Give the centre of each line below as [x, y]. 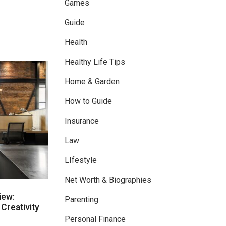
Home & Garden [92, 82]
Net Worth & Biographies [108, 180]
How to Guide [88, 101]
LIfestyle [81, 160]
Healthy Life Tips [95, 62]
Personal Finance [95, 219]
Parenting [81, 200]
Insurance [82, 121]
